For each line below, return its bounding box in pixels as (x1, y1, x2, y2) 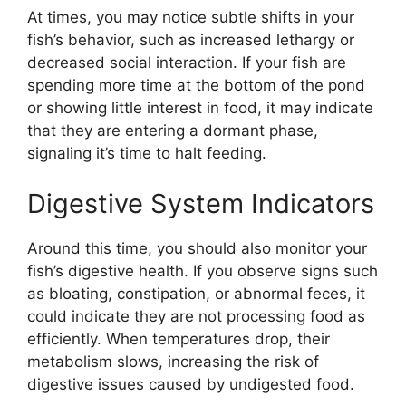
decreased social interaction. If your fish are (27, 53, 346, 72)
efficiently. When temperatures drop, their (27, 329, 330, 348)
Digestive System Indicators (27, 187, 374, 219)
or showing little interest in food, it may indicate (27, 99, 373, 118)
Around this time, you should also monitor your (27, 238, 367, 257)
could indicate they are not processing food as (27, 306, 365, 325)
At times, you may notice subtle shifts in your (27, 8, 354, 27)
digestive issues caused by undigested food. (27, 374, 354, 393)
